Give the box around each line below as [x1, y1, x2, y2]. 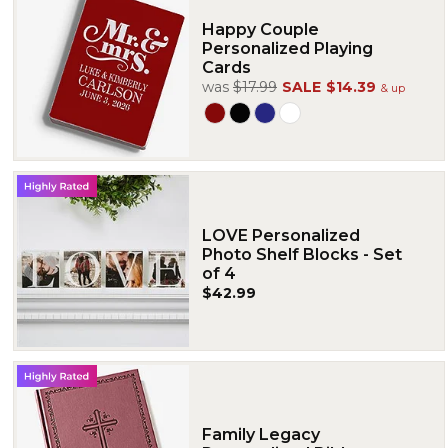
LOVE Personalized [202, 225, 360, 245]
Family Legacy [202, 425, 320, 444]
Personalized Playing [202, 38, 373, 58]
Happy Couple [202, 19, 319, 39]
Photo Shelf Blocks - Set [202, 244, 402, 264]
